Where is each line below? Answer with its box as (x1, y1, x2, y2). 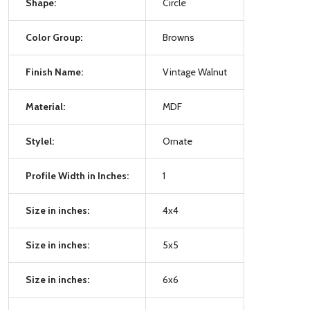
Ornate (163, 134, 192, 147)
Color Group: (26, 30, 82, 44)
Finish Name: (26, 65, 83, 78)
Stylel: (26, 134, 54, 147)
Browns (163, 30, 194, 44)
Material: (26, 100, 65, 113)
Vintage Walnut (163, 65, 227, 78)
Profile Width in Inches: (26, 169, 129, 182)
